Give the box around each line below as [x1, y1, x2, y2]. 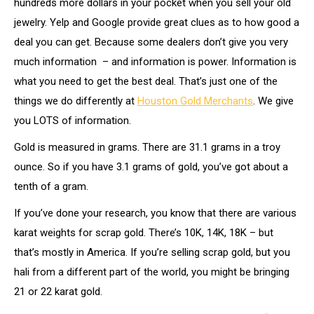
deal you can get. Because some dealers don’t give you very [14, 36, 288, 48]
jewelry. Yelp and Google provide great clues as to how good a [14, 16, 299, 29]
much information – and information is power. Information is [14, 55, 296, 68]
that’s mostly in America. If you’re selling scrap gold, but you [14, 246, 290, 259]
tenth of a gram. [14, 180, 88, 193]
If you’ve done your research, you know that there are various [14, 207, 296, 219]
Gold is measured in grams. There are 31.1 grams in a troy [14, 141, 280, 153]
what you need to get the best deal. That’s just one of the [14, 75, 278, 88]
